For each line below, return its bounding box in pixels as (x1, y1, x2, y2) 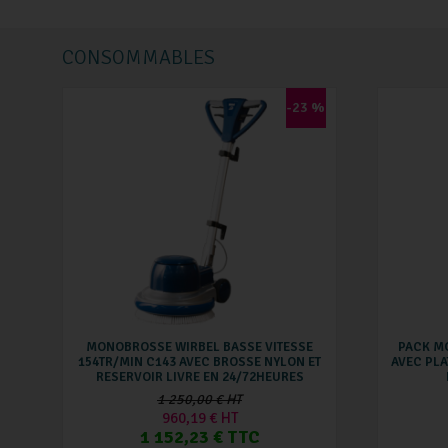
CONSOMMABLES (62, 44, 215, 70)
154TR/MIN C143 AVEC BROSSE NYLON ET (78, 354, 321, 371)
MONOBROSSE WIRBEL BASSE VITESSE (86, 339, 313, 356)
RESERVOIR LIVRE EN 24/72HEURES (95, 369, 304, 386)
